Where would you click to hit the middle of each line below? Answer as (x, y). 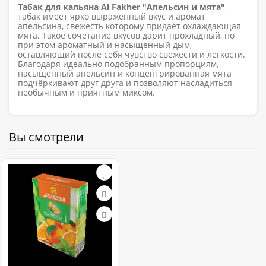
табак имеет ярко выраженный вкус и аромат (112, 16)
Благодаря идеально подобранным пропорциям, (118, 64)
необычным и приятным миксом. (86, 92)
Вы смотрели (46, 137)
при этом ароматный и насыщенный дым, (105, 45)
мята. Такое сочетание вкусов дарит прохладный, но (126, 35)
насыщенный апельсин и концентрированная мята (125, 73)
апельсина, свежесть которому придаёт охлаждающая (129, 26)
